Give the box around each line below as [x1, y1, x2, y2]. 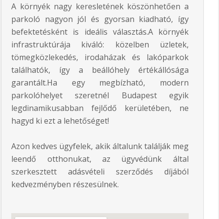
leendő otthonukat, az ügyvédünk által [11, 153, 189, 164]
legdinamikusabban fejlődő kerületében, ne [11, 102, 189, 113]
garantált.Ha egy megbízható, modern [11, 77, 189, 88]
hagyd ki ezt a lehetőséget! [11, 115, 109, 126]
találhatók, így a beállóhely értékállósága [11, 64, 189, 75]
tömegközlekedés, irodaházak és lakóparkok [11, 51, 189, 63]
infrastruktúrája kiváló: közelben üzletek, [11, 39, 189, 50]
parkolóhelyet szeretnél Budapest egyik [11, 89, 189, 101]
